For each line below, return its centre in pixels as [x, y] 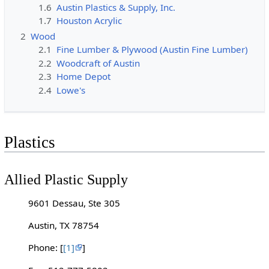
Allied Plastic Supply [66, 179]
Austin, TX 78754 [63, 225]
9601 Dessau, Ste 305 [74, 203]
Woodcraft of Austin [98, 63]
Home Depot [84, 77]
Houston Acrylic [89, 21]
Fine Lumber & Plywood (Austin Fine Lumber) [153, 50]
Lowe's [71, 90]
